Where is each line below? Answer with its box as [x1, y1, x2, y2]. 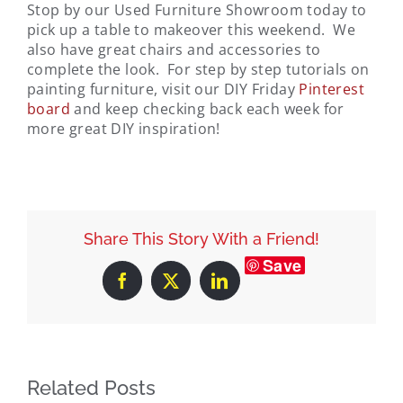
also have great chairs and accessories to [27, 39, 321, 59]
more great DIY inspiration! [27, 118, 220, 139]
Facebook [121, 279, 187, 296]
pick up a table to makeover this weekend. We [27, 19, 355, 40]
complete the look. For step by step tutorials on [27, 58, 370, 79]
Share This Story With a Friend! [84, 228, 319, 248]
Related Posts [27, 376, 156, 400]
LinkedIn [219, 279, 282, 296]
